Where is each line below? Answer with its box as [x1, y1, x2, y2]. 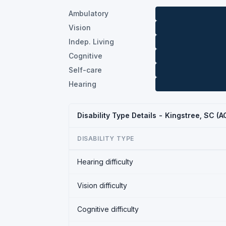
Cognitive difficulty [77, 204, 139, 213]
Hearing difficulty [77, 157, 133, 166]
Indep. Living [69, 37, 114, 46]
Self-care [69, 65, 102, 74]
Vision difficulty [77, 181, 127, 190]
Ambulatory [69, 9, 108, 18]
